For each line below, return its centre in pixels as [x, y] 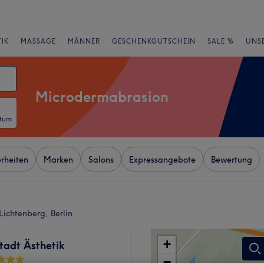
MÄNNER [84, 41]
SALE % [221, 41]
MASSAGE [38, 41]
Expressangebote [162, 160]
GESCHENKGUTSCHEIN [154, 41]
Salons [101, 160]
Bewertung [232, 160]
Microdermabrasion [102, 97]
